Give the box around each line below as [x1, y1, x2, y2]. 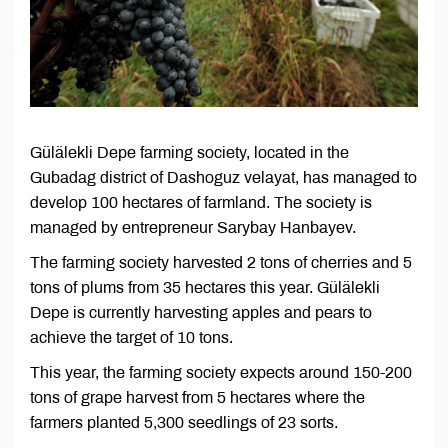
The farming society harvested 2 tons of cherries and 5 [30, 254, 412, 272]
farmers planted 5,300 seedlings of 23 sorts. [30, 414, 338, 432]
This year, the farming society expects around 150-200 [30, 364, 412, 382]
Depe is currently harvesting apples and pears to [30, 304, 372, 322]
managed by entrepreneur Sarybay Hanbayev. [30, 219, 356, 237]
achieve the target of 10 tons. [30, 329, 233, 347]
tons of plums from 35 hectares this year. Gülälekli [30, 279, 380, 297]
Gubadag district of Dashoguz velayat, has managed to [30, 169, 417, 187]
